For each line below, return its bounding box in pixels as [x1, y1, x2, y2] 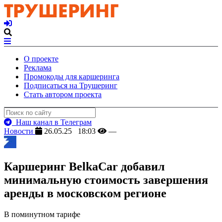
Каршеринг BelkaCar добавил [4, 160, 165, 173]
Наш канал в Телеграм [12, 118, 92, 126]
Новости [4, 127, 35, 135]
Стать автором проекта [24, 90, 102, 99]
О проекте [24, 55, 58, 63]
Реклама [24, 63, 52, 72]
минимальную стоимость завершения [4, 173, 208, 186]
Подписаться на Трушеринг [24, 81, 117, 90]
